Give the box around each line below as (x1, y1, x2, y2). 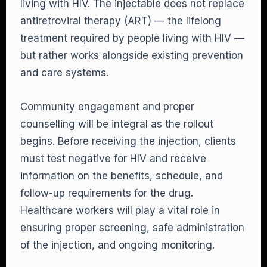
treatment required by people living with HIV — (20, 32, 244, 44)
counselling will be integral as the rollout (20, 118, 213, 130)
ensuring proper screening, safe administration (20, 222, 244, 234)
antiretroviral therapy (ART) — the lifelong (20, 15, 221, 27)
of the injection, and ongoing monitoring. (20, 239, 215, 251)
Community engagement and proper (20, 101, 194, 113)
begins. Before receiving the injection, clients (20, 135, 236, 147)
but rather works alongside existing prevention (20, 49, 243, 61)
